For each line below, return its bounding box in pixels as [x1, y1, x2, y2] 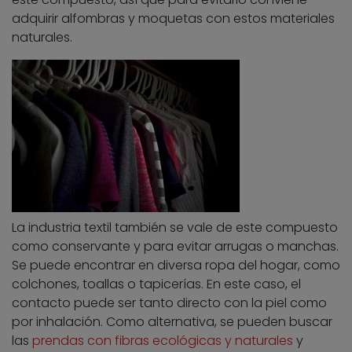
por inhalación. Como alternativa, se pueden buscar [12, 313, 332, 332]
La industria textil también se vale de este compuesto [12, 218, 338, 237]
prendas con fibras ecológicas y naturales [32, 332, 293, 350]
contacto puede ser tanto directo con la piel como [12, 294, 327, 313]
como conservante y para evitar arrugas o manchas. [12, 237, 339, 256]
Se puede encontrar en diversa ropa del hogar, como [12, 256, 340, 275]
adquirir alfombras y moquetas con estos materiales [12, 9, 335, 28]
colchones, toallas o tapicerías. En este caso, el [12, 275, 301, 294]
